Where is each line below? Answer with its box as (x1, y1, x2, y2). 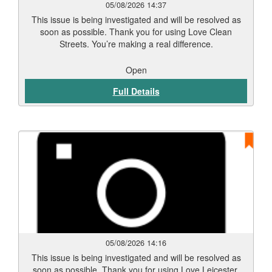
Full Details (112, 85, 160, 97)
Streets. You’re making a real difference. (59, 38, 213, 50)
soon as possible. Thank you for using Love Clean (40, 25, 232, 38)
